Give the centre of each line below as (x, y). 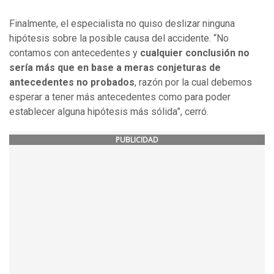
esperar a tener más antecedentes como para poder (120, 97)
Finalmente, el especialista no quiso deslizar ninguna (122, 23)
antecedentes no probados (72, 82)
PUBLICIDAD (137, 139)
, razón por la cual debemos (193, 82)
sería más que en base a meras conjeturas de (115, 67)
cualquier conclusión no (195, 53)
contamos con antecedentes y (75, 53)
